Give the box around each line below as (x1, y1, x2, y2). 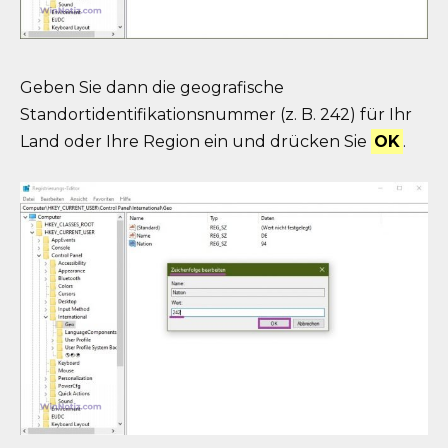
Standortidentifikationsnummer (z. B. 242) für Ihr (20, 105, 412, 125)
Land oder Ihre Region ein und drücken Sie (20, 132, 371, 152)
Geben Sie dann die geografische (20, 78, 284, 98)
